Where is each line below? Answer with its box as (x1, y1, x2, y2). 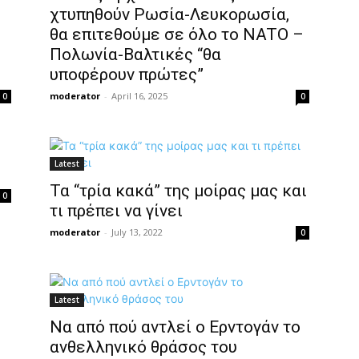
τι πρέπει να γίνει (50, 201, 183, 220)
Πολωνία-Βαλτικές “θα (50, 45, 221, 64)
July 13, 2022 (111, 226, 163, 238)
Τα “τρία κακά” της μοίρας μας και (50, 181, 307, 200)
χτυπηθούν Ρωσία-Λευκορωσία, (50, 5, 289, 24)
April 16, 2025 (111, 90, 167, 102)
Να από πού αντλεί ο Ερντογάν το (50, 317, 301, 337)
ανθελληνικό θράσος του (50, 337, 237, 357)
